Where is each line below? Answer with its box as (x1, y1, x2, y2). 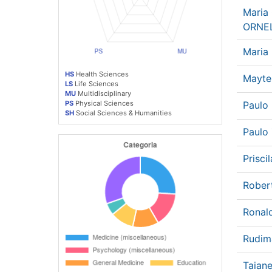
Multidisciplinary (76, 89, 131, 98)
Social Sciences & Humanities (74, 108, 172, 117)
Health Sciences (74, 69, 129, 78)
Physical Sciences (73, 98, 134, 107)
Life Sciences (73, 79, 118, 88)
